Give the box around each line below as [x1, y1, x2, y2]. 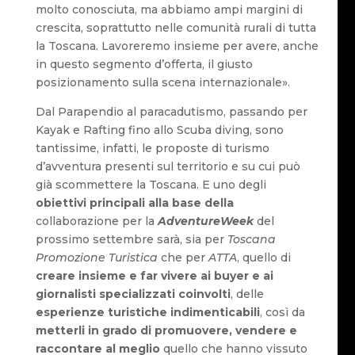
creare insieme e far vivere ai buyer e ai [35, 269, 273, 284]
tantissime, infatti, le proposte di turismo [35, 141, 269, 156]
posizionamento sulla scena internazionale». [35, 75, 290, 90]
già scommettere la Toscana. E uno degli [35, 177, 266, 193]
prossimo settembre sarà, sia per [35, 232, 227, 247]
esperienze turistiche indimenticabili [35, 305, 260, 320]
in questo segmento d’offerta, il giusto [35, 57, 253, 72]
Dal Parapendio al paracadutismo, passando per [35, 105, 307, 120]
